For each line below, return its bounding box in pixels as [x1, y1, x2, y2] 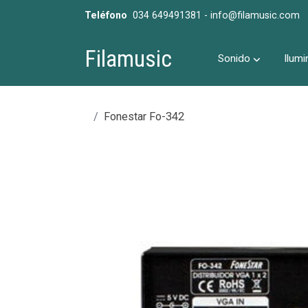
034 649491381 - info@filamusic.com [126, 10, 300, 21]
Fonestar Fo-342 [103, 110, 184, 124]
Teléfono [84, 10, 127, 21]
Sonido [217, 52, 250, 65]
